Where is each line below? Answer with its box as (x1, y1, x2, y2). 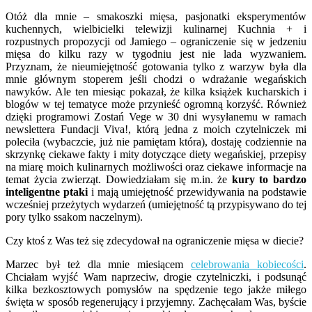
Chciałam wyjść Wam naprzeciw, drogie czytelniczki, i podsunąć (6, 270, 306, 283)
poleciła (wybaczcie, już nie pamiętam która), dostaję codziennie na (6, 135, 306, 148)
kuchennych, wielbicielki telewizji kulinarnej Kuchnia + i (6, 22, 306, 35)
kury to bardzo (227, 173, 307, 185)
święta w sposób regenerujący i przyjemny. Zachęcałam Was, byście (6, 295, 306, 308)
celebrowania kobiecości (191, 258, 304, 270)
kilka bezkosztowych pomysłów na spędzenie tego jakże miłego (6, 283, 306, 295)
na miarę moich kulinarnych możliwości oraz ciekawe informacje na (6, 160, 306, 173)
